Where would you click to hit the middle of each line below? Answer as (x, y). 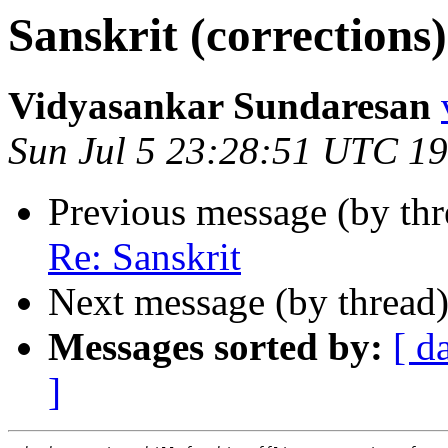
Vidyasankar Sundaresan (219, 106)
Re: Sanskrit (144, 257)
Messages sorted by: (215, 347)
